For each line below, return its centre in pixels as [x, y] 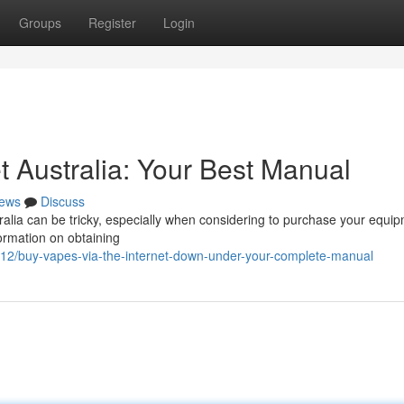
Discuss [63, 201]
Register [112, 23]
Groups [40, 23]
